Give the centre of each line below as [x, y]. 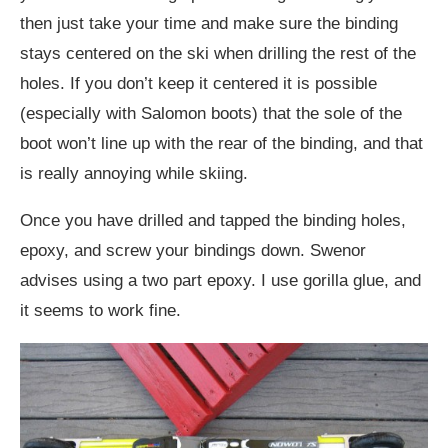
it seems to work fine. [100, 311]
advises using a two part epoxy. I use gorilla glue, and [220, 281]
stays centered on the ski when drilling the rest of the [218, 54]
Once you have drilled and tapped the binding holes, [213, 221]
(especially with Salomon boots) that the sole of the [211, 114]
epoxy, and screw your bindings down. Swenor [193, 251]
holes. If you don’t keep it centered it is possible [198, 84]
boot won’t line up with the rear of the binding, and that [221, 144]
